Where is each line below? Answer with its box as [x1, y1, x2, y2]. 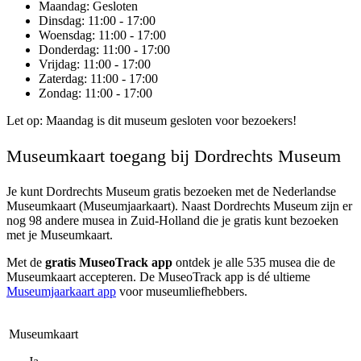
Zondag [39, 86, 78, 101]
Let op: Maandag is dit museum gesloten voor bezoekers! [6, 114, 297, 128]
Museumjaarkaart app [6, 284, 116, 299]
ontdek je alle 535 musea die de [172, 255, 335, 270]
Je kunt [6, 185, 46, 199]
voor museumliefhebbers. [116, 284, 247, 299]
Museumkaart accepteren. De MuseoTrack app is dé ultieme [6, 270, 310, 284]
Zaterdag [39, 72, 84, 86]
